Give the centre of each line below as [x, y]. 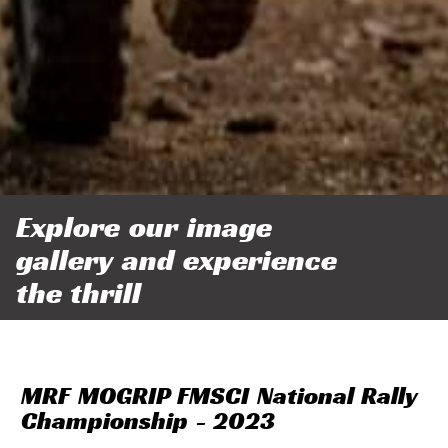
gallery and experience [176, 260]
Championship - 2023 [148, 421]
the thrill [78, 293]
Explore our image [144, 227]
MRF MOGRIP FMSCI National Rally [219, 396]
